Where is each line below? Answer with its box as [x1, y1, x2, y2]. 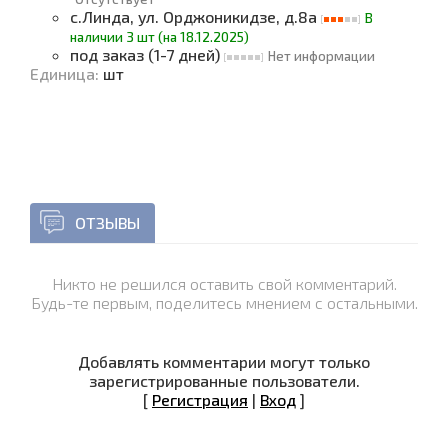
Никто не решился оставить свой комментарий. [51, 274, 397, 293]
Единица [30, 64, 95, 83]
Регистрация [152, 390, 248, 409]
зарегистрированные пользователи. [88, 371, 360, 390]
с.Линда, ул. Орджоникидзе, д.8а [70, 7, 321, 26]
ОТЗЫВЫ [75, 213, 140, 232]
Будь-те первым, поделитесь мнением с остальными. [30, 293, 418, 312]
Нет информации [268, 48, 375, 64]
